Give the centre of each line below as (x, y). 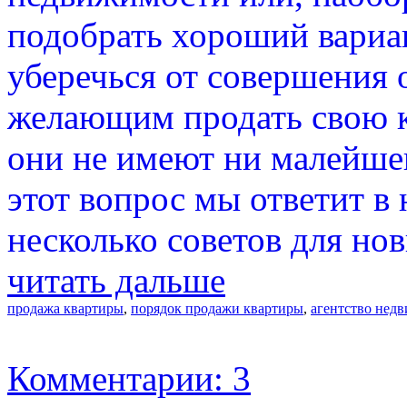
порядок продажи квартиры (217, 308)
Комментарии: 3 (129, 378)
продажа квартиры (65, 308)
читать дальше (116, 280)
